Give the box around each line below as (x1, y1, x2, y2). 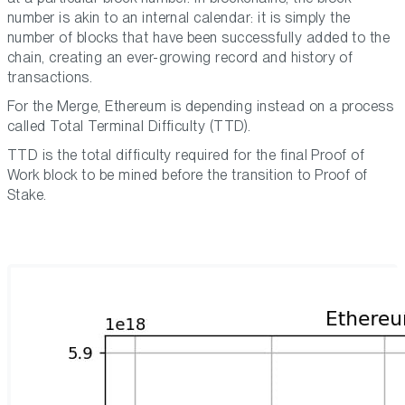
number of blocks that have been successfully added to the (7, 29, 391, 47)
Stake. (7, 186, 47, 204)
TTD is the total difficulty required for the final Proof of (7, 146, 365, 165)
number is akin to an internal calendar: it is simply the (7, 9, 351, 27)
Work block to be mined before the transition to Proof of (7, 166, 368, 184)
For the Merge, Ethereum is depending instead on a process (7, 98, 394, 116)
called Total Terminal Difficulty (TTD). (7, 118, 251, 136)
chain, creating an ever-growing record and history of (7, 49, 353, 67)
